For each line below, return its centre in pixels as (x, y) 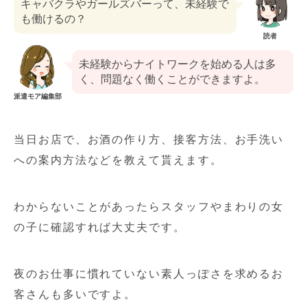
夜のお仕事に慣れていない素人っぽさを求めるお (149, 274)
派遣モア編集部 (38, 97)
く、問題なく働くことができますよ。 (172, 79)
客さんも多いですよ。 (75, 295)
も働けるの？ (53, 19)
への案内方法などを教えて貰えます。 (118, 160)
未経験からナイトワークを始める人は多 (177, 64)
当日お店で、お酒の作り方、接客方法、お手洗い (149, 140)
